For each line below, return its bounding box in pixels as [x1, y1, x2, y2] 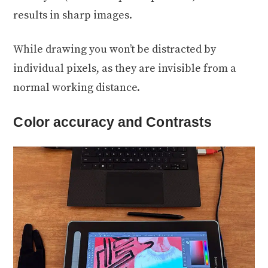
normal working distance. [13, 81, 141, 95]
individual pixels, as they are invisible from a [13, 62, 237, 76]
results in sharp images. [13, 8, 133, 23]
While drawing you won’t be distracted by [13, 42, 217, 57]
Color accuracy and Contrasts [13, 114, 212, 130]
